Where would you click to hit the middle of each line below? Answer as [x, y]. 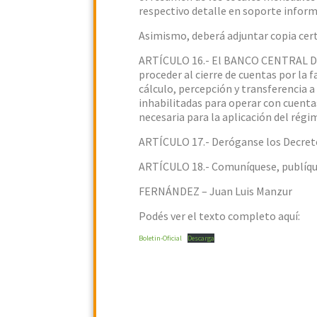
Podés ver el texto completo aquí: [219, 216]
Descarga [201, 238]
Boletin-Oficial [160, 238]
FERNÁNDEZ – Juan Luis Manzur [215, 191]
